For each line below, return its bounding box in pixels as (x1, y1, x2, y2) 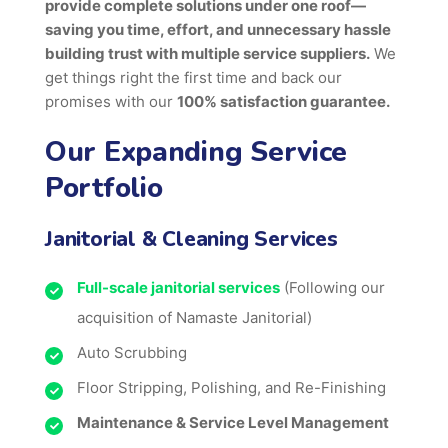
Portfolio (45, 169, 163, 207)
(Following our (280, 278, 385, 297)
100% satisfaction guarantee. (177, 92, 390, 111)
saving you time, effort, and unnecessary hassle (45, 20, 391, 39)
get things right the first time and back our (45, 68, 342, 87)
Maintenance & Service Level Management (77, 413, 389, 432)
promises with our (45, 92, 177, 111)
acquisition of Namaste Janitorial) (77, 308, 312, 327)
